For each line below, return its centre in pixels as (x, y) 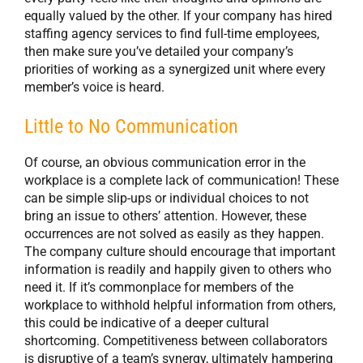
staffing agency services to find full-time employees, (172, 34)
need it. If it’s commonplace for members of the (159, 288)
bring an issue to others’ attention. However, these (165, 216)
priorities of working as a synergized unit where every (175, 70)
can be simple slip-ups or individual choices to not (167, 199)
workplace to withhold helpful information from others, (180, 305)
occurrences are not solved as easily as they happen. (174, 234)
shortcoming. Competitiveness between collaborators (176, 341)
